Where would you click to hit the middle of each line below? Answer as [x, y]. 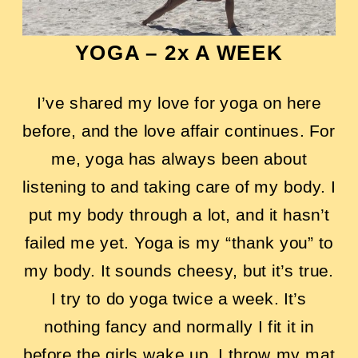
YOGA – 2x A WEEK [179, 53]
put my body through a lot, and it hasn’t [179, 214]
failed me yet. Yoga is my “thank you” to [179, 242]
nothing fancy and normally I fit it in [179, 326]
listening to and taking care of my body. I [179, 186]
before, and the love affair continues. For [179, 130]
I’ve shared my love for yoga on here [179, 102]
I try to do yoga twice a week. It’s [179, 298]
